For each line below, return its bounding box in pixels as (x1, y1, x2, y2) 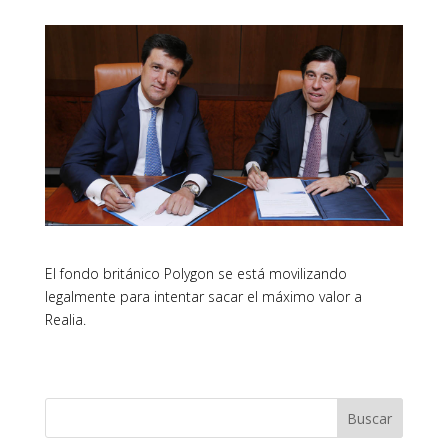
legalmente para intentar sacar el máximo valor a (44, 287, 362, 307)
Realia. (44, 310, 86, 330)
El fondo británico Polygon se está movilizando (44, 264, 347, 284)
